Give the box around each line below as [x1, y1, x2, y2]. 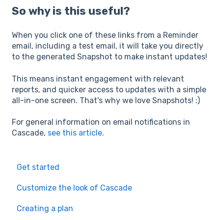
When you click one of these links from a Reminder [12, 30, 198, 40]
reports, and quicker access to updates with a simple [12, 84, 206, 94]
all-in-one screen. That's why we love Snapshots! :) [12, 95, 200, 105]
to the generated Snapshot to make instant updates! [12, 52, 207, 62]
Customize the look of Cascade [17, 183, 132, 193]
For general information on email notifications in [12, 117, 190, 127]
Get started [17, 163, 59, 172]
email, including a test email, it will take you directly [12, 41, 203, 51]
